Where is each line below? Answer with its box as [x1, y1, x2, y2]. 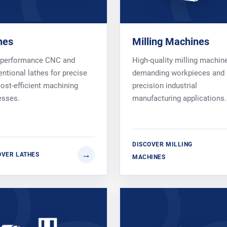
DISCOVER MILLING [132, 140, 193, 148]
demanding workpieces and [132, 68, 224, 78]
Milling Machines [132, 35, 209, 48]
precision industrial [132, 81, 197, 90]
